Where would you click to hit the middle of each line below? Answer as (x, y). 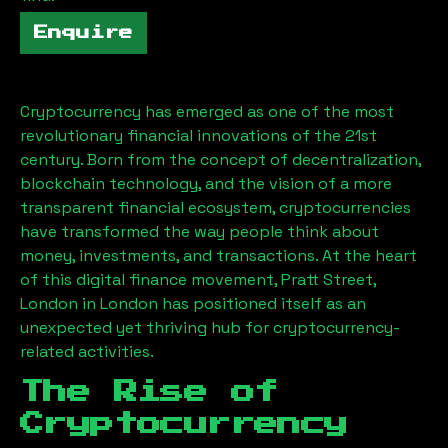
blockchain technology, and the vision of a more (206, 183)
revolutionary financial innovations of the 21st (198, 135)
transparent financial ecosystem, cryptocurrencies (215, 207)
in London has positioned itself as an (222, 303)
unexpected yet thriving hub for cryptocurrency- (210, 327)
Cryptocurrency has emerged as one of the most (207, 111)
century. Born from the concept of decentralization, (220, 159)
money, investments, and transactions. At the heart (218, 255)
